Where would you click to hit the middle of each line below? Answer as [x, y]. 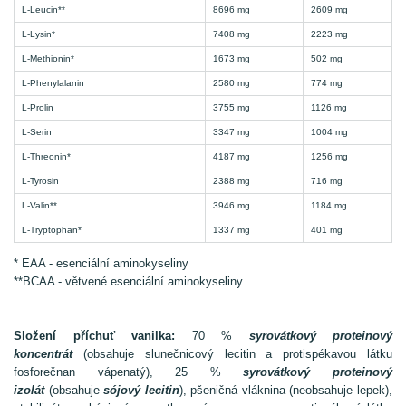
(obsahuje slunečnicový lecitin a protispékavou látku [238, 354]
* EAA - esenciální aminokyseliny [101, 263]
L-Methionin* [47, 58]
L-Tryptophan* [50, 230]
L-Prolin [36, 107]
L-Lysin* [37, 34]
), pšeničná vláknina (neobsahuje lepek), [286, 390]
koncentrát [48, 354]
